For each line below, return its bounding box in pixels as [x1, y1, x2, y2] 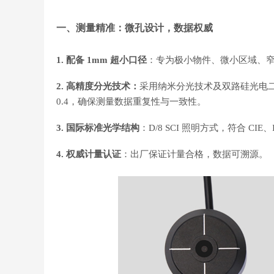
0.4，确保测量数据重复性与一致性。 [56, 96, 211, 106]
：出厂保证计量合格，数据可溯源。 [121, 149, 268, 159]
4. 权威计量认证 [56, 149, 121, 159]
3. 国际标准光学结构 [56, 122, 139, 133]
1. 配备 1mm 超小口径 [56, 54, 147, 65]
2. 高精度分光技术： [56, 81, 139, 91]
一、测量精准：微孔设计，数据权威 [56, 22, 213, 33]
